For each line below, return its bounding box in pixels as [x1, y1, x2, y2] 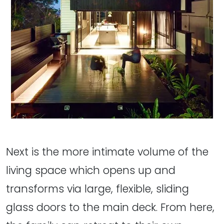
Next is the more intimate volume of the [6, 144, 208, 159]
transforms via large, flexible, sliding [6, 181, 189, 196]
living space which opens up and [6, 162, 175, 177]
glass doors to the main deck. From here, [6, 199, 214, 214]
